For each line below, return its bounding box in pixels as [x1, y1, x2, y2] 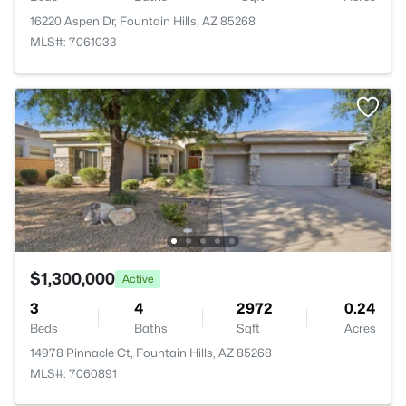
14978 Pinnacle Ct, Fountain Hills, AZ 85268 [30, 345, 272, 360]
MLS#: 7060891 [30, 366, 117, 381]
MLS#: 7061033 [30, 34, 117, 49]
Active [122, 271, 153, 285]
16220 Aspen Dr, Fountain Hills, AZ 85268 [30, 14, 256, 28]
